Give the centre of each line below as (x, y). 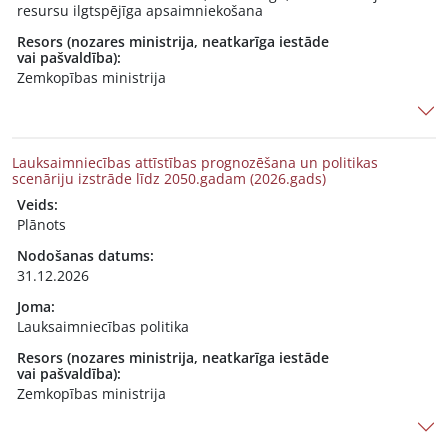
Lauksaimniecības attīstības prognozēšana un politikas (195, 162)
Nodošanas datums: (85, 255)
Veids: (37, 204)
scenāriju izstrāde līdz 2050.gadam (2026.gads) (169, 178)
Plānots (41, 224)
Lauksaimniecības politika (103, 326)
